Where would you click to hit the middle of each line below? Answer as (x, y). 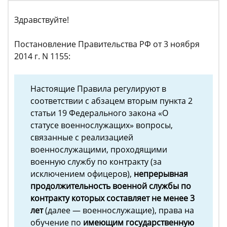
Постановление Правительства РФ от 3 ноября (107, 44)
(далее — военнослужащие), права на (119, 210)
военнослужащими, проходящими (99, 149)
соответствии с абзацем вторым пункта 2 (111, 101)
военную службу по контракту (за (96, 162)
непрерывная (161, 174)
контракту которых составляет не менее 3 (112, 198)
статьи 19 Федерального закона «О (99, 113)
